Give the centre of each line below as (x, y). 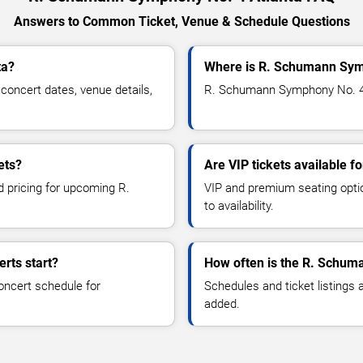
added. (222, 304)
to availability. (239, 206)
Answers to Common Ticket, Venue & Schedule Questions (181, 22)
